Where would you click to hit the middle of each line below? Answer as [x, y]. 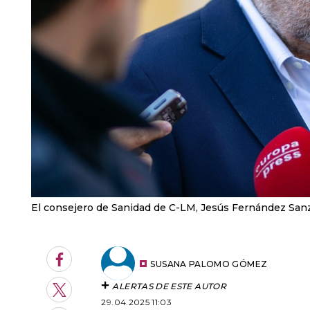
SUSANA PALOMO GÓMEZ [209, 264]
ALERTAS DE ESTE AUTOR [170, 286]
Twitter [79, 295]
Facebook [86, 265]
